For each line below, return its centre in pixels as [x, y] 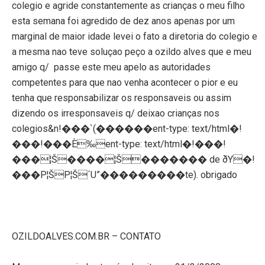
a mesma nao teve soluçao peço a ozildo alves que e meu [132, 51]
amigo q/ [30, 67]
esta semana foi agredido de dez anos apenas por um [123, 21]
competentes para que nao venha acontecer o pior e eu [125, 82]
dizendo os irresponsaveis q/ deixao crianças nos [116, 113]
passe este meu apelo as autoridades [132, 67]
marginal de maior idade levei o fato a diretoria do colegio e [135, 36]
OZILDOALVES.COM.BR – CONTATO [86, 236]
